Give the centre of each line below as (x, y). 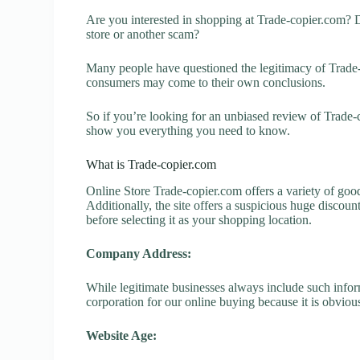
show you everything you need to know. (188, 131)
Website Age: (122, 335)
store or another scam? (143, 34)
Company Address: (139, 253)
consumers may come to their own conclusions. (206, 82)
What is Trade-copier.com (151, 164)
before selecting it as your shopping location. (199, 219)
